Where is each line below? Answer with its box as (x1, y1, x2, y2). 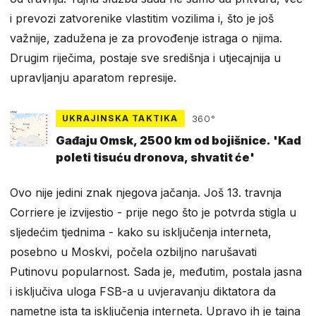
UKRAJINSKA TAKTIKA (62, 113, 178, 124)
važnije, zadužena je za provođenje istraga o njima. (10, 31, 282, 46)
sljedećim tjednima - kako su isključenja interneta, (10, 224, 272, 239)
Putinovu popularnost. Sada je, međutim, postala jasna (10, 264, 302, 279)
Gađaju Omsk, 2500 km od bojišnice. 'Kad (56, 133, 301, 147)
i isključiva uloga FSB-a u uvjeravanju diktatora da (10, 284, 276, 298)
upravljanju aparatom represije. (10, 71, 176, 85)
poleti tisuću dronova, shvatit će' (56, 150, 255, 164)
